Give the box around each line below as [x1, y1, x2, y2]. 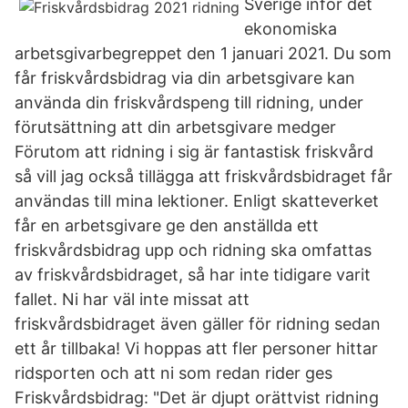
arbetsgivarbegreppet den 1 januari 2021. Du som [15, 44, 392, 63]
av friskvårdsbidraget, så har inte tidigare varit [15, 265, 371, 284]
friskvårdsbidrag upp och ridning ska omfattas [15, 240, 372, 260]
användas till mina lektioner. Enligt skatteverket [15, 191, 379, 210]
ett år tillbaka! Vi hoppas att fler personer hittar [15, 339, 378, 358]
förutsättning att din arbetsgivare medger [15, 117, 341, 137]
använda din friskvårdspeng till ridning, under [15, 93, 363, 112]
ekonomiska [244, 19, 337, 38]
